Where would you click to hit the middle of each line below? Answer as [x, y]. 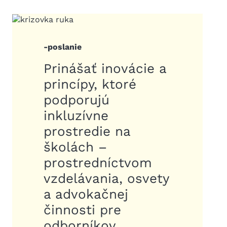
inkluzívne [76, 116]
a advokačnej [86, 194]
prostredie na [87, 131]
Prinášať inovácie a [105, 68]
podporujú [77, 100]
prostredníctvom [98, 163]
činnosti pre [83, 210]
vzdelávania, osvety [106, 178]
